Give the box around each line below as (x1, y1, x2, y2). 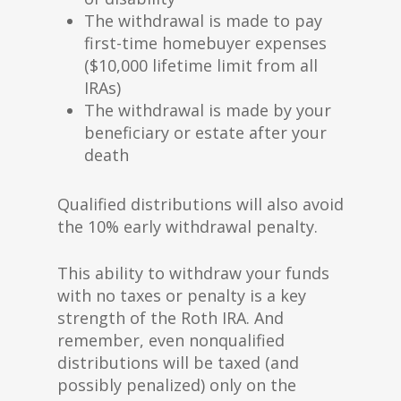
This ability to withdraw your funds (57, 262, 329, 284)
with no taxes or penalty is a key (57, 285, 306, 306)
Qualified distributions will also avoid (57, 193, 344, 215)
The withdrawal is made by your (84, 99, 331, 121)
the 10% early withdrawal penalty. (57, 216, 318, 237)
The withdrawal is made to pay (84, 10, 322, 31)
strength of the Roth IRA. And (57, 307, 284, 328)
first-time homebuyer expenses (84, 32, 327, 54)
